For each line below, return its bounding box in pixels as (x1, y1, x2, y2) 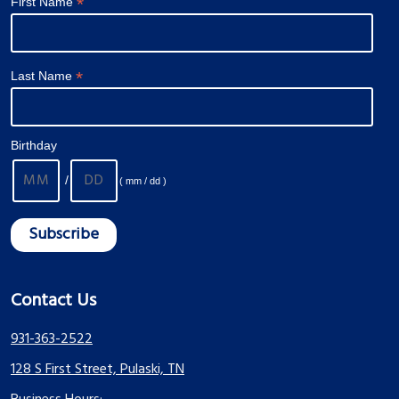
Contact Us (11, 286, 96, 315)
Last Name (11, 69, 76, 84)
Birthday (11, 138, 57, 153)
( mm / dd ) (119, 175, 167, 187)
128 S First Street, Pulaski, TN (11, 357, 184, 381)
